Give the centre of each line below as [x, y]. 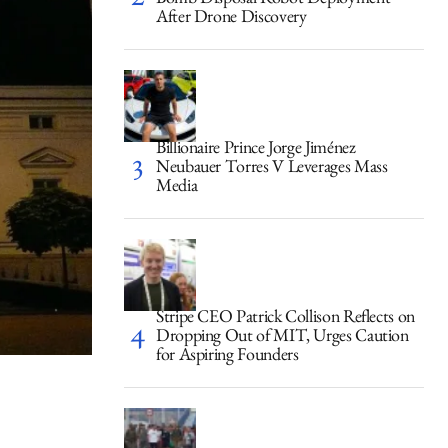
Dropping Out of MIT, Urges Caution [282, 338]
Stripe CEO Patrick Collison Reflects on [285, 319]
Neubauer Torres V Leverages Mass [272, 169]
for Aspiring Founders [227, 357]
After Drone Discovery [231, 19]
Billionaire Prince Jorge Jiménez [256, 150]
